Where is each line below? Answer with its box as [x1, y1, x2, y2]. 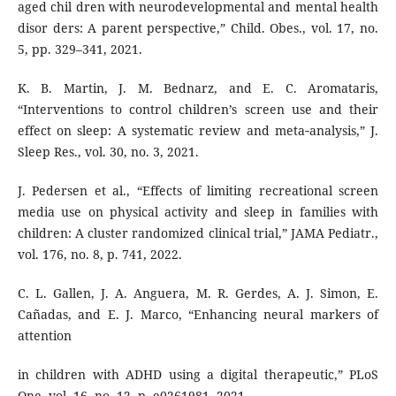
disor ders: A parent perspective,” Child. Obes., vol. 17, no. [17, 19, 379, 36]
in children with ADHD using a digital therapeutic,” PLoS [17, 365, 379, 383]
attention [17, 326, 72, 344]
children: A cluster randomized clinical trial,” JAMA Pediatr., [17, 224, 379, 241]
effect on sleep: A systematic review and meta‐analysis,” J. [17, 121, 379, 139]
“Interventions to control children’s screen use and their [17, 100, 379, 118]
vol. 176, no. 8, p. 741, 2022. [17, 245, 182, 263]
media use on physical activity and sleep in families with [17, 202, 379, 220]
